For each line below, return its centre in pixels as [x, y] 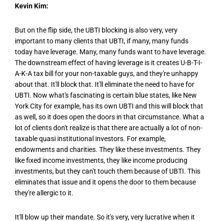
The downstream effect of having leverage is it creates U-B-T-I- [109, 63]
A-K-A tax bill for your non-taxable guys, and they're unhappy [107, 74]
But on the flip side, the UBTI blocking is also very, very [96, 30]
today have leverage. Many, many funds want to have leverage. [110, 52]
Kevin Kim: [32, 6]
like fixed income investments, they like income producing [101, 161]
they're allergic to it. [44, 193]
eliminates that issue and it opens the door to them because [105, 182]
